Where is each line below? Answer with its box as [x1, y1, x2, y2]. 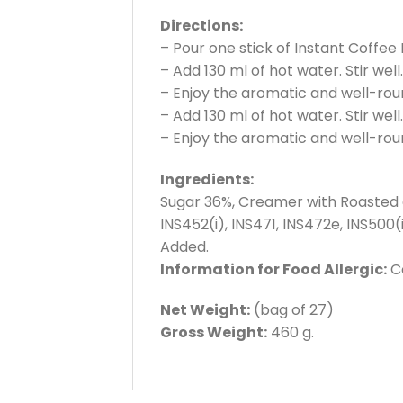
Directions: [160, 14, 243, 36]
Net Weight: [160, 300, 250, 321]
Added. [160, 236, 209, 257]
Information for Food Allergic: [160, 258, 387, 280]
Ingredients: [160, 168, 254, 190]
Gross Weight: [160, 322, 267, 344]
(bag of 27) [250, 300, 334, 321]
